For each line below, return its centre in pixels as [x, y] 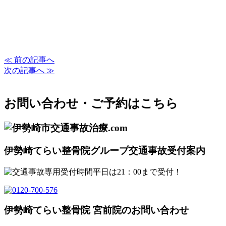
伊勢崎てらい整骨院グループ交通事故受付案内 [105, 150]
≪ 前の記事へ [29, 60]
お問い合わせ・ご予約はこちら [91, 104]
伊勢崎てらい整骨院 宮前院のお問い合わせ [96, 210]
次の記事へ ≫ [29, 71]
